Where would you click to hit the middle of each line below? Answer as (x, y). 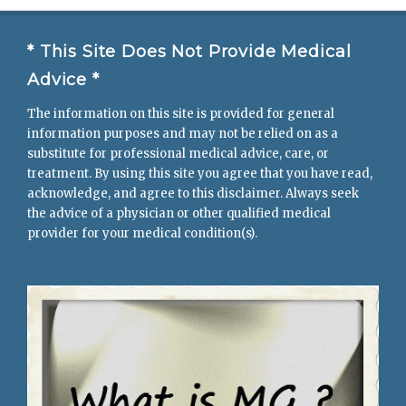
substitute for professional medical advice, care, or (178, 154)
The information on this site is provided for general (181, 114)
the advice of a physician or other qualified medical (179, 214)
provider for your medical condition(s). (142, 234)
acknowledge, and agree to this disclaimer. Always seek (193, 194)
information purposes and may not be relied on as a (183, 134)
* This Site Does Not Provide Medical (189, 51)
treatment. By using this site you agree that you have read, (200, 174)
